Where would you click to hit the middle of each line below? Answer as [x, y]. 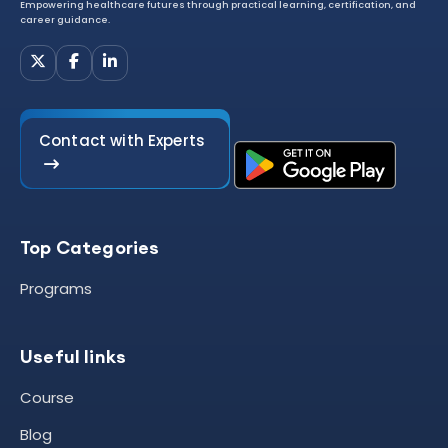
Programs [56, 289]
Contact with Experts [122, 140]
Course [47, 398]
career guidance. [65, 20]
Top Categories [90, 248]
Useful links [73, 357]
